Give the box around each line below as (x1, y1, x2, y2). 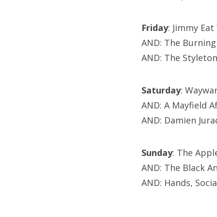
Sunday (141, 147, 172, 159)
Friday (141, 22, 168, 34)
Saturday (141, 84, 181, 96)
